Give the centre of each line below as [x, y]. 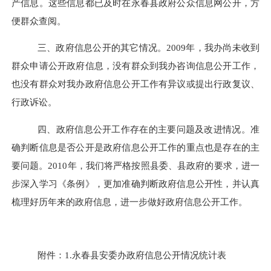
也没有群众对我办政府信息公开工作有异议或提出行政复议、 [135, 84]
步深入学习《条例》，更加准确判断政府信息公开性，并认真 [135, 183]
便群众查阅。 [39, 21]
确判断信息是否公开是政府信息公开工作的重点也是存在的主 [135, 147]
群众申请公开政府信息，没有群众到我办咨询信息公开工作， [135, 66]
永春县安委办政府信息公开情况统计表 [149, 255]
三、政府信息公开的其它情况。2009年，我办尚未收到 [149, 48]
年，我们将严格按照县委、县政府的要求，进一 [164, 165]
